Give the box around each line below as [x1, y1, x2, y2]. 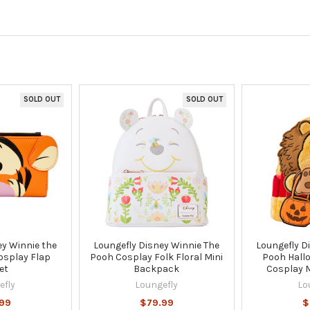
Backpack [134, 262, 180, 275]
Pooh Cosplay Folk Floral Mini [90, 250, 224, 263]
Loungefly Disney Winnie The [93, 239, 220, 251]
